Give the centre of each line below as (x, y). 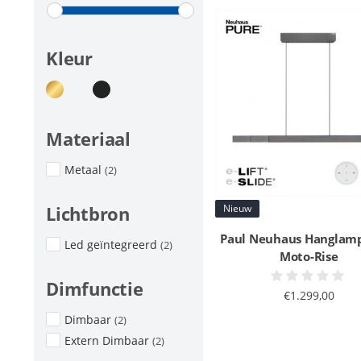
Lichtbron (88, 214)
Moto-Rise (309, 256)
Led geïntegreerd (112, 245)
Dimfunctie (95, 288)
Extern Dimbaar (108, 340)
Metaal (85, 170)
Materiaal (88, 139)
